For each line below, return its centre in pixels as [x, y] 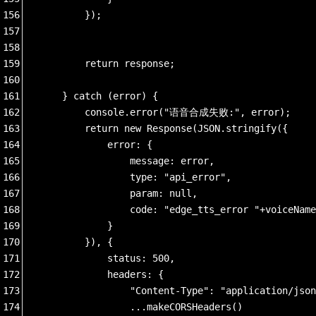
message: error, [127, 160]
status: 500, [107, 258]
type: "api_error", [135, 177]
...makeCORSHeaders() [141, 306]
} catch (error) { [99, 96]
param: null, [119, 193]
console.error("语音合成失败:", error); [165, 112]
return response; [107, 63]
